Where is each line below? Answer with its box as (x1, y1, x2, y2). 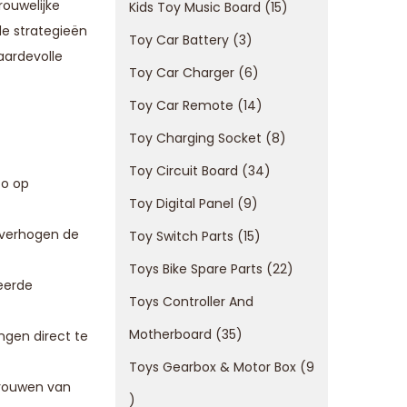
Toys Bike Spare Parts (129, 260, 263, 278)
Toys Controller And (129, 293, 253, 311)
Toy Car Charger (129, 64, 234, 82)
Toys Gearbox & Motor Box (129, 358, 296, 376)
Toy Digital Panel (129, 194, 233, 213)
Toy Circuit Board (129, 162, 238, 180)
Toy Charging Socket (129, 129, 262, 147)
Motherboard (129, 325, 212, 343)
